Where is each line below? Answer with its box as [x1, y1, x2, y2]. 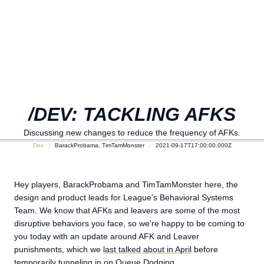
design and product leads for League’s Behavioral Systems [14, 193, 233, 202]
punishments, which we [14, 245, 103, 254]
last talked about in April [103, 245, 192, 254]
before [192, 245, 218, 254]
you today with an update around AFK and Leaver [14, 232, 199, 241]
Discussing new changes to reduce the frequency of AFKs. [24, 128, 240, 137]
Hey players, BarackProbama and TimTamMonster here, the [14, 180, 238, 189]
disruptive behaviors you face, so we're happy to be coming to [14, 219, 245, 228]
